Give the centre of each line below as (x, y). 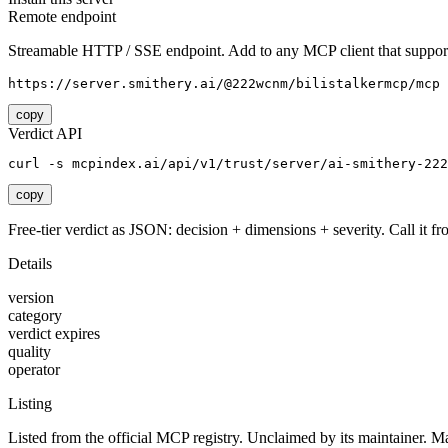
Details (30, 264)
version (31, 298)
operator (34, 370)
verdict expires (54, 334)
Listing (30, 404)
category (35, 316)
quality (29, 352)
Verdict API (45, 134)
